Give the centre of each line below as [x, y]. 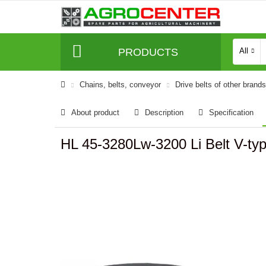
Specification [231, 113]
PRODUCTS [148, 52]
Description [164, 113]
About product [95, 113]
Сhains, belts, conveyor [120, 85]
